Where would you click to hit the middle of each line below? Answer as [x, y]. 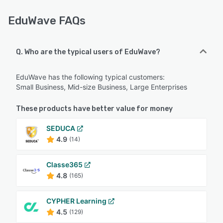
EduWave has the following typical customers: [90, 77]
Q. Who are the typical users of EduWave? [88, 52]
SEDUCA [61, 128]
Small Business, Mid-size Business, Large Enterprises [102, 87]
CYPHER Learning [76, 201]
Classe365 [64, 165]
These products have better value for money [94, 109]
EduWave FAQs [47, 21]
